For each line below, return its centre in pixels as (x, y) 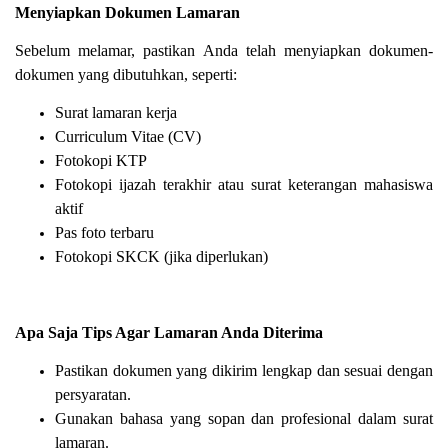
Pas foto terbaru (104, 233)
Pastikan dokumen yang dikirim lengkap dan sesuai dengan (244, 371)
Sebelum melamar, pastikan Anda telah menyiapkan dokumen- (224, 51)
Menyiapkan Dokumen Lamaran (127, 13)
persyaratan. (93, 395)
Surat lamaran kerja (116, 113)
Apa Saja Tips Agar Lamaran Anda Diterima (169, 333)
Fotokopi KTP (101, 161)
